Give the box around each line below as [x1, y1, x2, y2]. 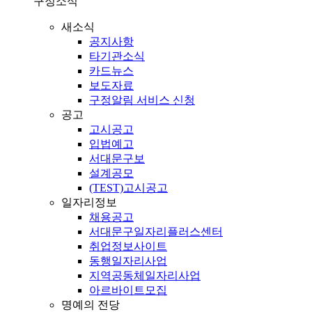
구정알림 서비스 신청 [89, 94, 195, 106]
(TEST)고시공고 [89, 182, 168, 194]
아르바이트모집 [89, 284, 167, 296]
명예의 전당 [61, 299, 120, 311]
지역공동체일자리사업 [89, 270, 201, 281]
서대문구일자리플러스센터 [89, 226, 223, 237]
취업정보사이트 [89, 240, 167, 252]
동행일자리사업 [89, 255, 167, 267]
